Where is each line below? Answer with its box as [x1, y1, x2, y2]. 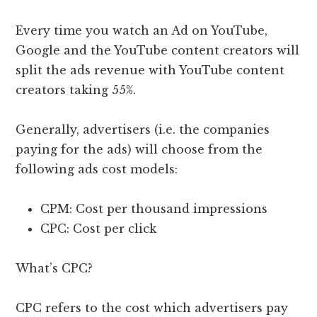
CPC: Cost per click [40, 221, 157, 236]
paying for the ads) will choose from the [16, 142, 263, 157]
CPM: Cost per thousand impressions [40, 202, 268, 217]
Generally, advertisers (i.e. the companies [16, 122, 270, 137]
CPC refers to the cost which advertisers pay [16, 301, 289, 316]
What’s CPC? [16, 261, 93, 276]
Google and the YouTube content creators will [16, 43, 300, 58]
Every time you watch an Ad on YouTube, [16, 23, 268, 38]
